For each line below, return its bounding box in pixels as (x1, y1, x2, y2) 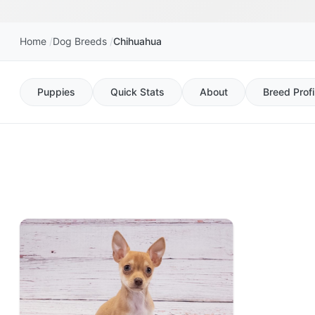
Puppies (37, 85, 75, 98)
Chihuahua (113, 34, 162, 47)
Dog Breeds (53, 34, 107, 47)
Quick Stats (110, 85, 165, 98)
